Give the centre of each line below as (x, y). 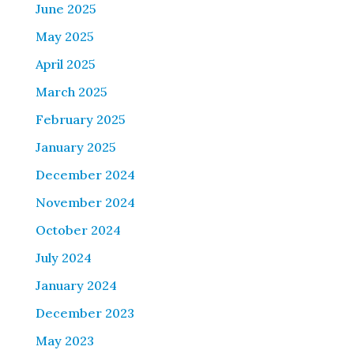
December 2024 (85, 175)
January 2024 (76, 285)
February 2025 (80, 119)
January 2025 (75, 147)
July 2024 (63, 258)
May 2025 (64, 36)
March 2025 (71, 92)
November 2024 (85, 202)
